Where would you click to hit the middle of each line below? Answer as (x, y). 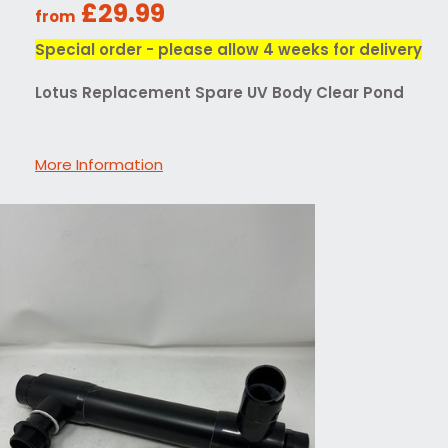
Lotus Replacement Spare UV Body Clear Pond (219, 92)
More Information (99, 164)
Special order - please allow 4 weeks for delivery (228, 49)
